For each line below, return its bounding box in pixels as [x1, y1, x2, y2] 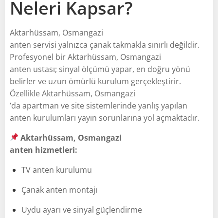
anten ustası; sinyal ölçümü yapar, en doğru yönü [10, 63, 190, 74]
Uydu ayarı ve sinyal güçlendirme [21, 204, 142, 215]
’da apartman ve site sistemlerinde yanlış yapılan [10, 100, 187, 111]
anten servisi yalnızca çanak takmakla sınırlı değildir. [10, 39, 200, 50]
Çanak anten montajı [21, 184, 97, 195]
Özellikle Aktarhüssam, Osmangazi [10, 88, 135, 99]
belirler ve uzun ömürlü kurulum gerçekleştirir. [10, 75, 181, 87]
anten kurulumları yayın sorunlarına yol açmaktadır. [10, 112, 200, 123]
